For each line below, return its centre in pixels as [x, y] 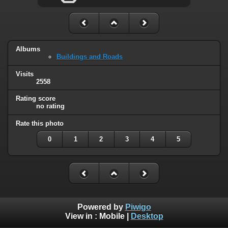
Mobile [112, 216]
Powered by [101, 207]
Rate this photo [40, 124]
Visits [25, 74]
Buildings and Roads [90, 56]
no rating [50, 106]
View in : [82, 216]
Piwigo [138, 207]
